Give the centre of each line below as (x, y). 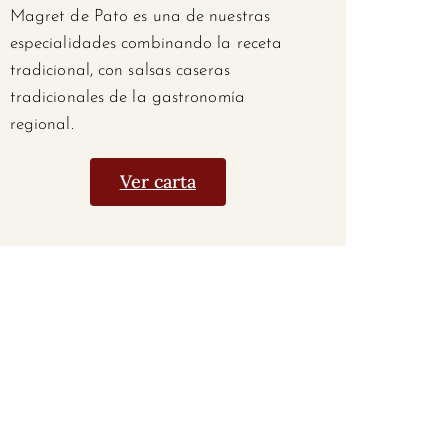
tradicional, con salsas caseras (119, 70)
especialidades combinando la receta (146, 43)
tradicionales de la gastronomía (127, 97)
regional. (41, 124)
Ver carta (157, 181)
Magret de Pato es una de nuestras (140, 16)
